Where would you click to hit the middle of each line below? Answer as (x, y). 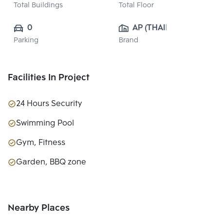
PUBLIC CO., (156, 42)
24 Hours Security (49, 104)
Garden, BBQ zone (51, 163)
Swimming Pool (45, 124)
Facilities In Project (49, 78)
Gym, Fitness (41, 143)
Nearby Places (39, 209)
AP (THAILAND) (161, 28)
